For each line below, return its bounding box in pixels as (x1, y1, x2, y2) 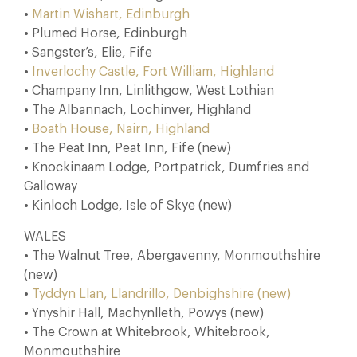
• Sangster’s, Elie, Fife (24, 46, 152, 59)
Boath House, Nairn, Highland (32, 123, 210, 135)
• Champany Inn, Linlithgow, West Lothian (24, 84, 274, 97)
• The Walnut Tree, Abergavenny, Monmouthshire (24, 249, 320, 262)
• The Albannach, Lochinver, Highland (24, 104, 251, 116)
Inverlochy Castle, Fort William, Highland (32, 65, 274, 78)
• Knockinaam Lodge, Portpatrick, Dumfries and (24, 161, 309, 174)
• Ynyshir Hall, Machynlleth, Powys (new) (24, 307, 264, 320)
